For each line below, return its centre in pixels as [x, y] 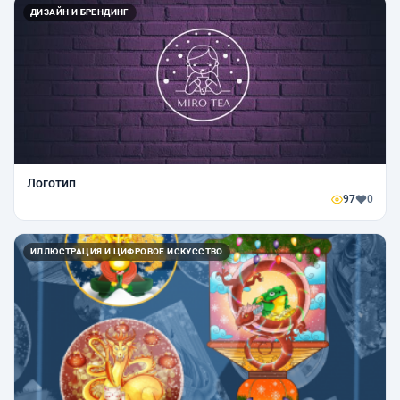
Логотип [51, 183]
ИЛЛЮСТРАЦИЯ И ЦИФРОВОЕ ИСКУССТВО [127, 251]
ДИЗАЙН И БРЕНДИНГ [80, 12]
